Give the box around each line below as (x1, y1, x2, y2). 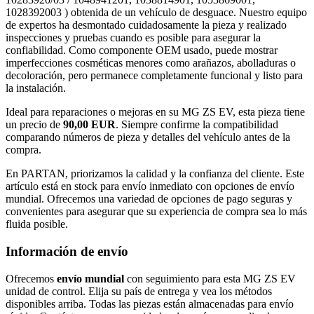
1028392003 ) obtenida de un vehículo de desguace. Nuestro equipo (6, 6, 307, 19)
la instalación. (6, 82, 66, 95)
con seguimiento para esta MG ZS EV (124, 272, 296, 285)
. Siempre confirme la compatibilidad (116, 118, 278, 131)
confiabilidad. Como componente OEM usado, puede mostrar (6, 44, 278, 57)
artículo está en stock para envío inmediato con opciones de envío (6, 180, 294, 193)
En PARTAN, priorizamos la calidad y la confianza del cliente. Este (6, 168, 304, 180)
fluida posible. (6, 218, 68, 231)
